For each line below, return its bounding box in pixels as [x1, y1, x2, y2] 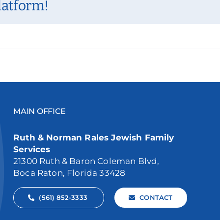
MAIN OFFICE [13, 106, 66, 116]
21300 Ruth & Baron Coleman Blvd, [13, 156, 160, 166]
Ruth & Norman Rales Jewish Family [13, 132, 174, 142]
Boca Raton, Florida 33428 [13, 167, 126, 178]
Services [13, 144, 51, 154]
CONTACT [139, 193, 173, 201]
